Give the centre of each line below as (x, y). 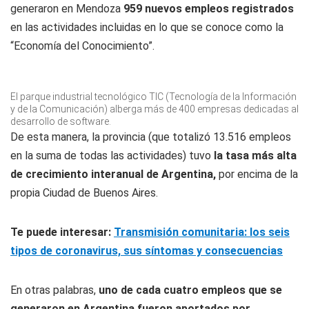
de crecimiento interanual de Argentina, (113, 174)
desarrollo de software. (61, 121)
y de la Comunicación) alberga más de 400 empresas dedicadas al (154, 109)
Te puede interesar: (62, 232)
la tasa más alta (255, 156)
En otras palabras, (53, 290)
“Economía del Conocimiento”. (82, 46)
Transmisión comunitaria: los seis (202, 232)
